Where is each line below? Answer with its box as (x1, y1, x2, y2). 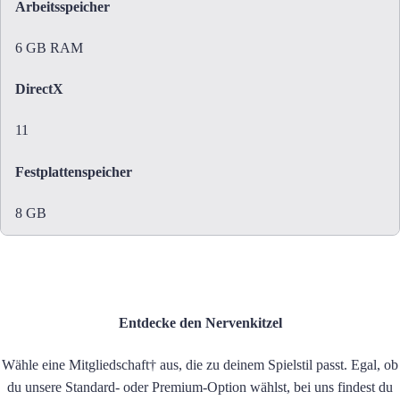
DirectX (15, 81, 63, 97)
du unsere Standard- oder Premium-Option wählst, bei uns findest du (7, 379, 393, 395)
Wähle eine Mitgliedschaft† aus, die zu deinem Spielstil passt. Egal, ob (2, 356, 398, 372)
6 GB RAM (15, 39, 83, 55)
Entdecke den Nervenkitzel (118, 315, 282, 331)
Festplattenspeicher (15, 163, 132, 179)
